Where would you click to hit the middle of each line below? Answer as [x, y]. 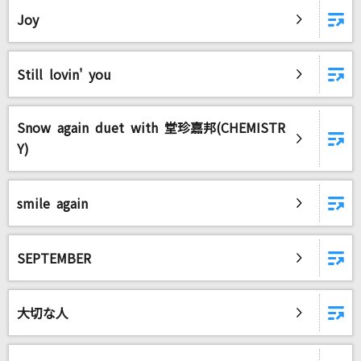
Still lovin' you [64, 75]
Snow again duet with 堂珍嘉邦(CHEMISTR [151, 128]
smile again [52, 204]
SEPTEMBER [54, 259]
